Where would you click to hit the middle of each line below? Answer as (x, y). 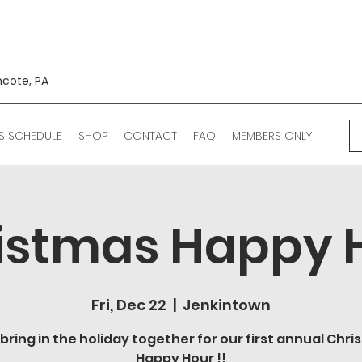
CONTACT (150, 136)
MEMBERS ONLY (272, 136)
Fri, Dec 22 (129, 305)
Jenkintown (227, 305)
